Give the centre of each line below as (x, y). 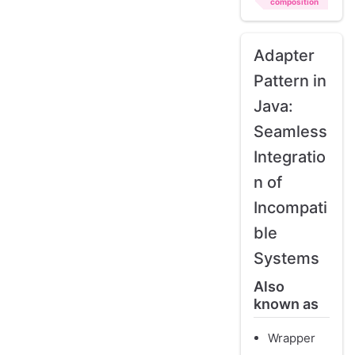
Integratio (290, 157)
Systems (286, 259)
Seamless (290, 132)
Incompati (290, 208)
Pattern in (290, 81)
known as (286, 304)
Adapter (284, 56)
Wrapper (292, 338)
